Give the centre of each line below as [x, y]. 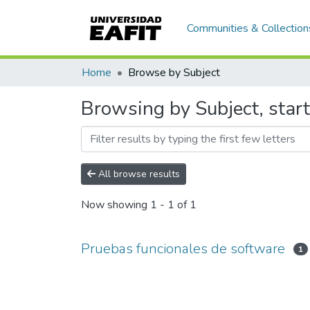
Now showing [116, 205]
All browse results [138, 174]
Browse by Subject [174, 73]
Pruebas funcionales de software [183, 249]
